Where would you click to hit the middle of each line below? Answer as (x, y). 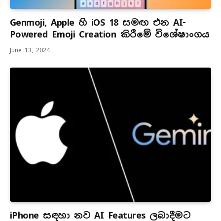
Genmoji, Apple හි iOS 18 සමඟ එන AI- (98, 23)
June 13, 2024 (30, 51)
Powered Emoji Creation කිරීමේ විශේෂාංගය (110, 35)
